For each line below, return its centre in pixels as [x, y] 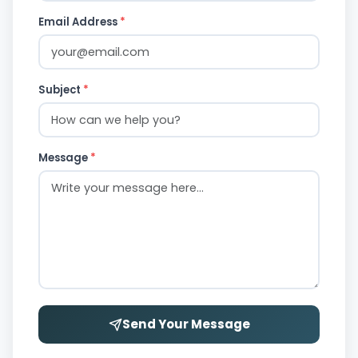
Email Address [79, 22]
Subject [61, 90]
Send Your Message [186, 324]
